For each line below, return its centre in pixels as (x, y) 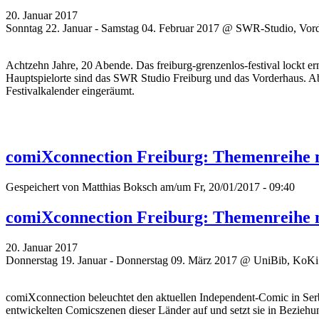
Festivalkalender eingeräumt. (72, 91)
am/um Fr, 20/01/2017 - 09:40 (226, 187)
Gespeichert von (44, 187)
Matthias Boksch (120, 187)
